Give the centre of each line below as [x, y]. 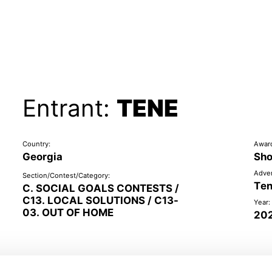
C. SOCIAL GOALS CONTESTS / [100, 189]
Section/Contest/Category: [66, 176]
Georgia [42, 157]
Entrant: [69, 108]
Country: [36, 144]
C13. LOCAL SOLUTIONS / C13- [100, 201]
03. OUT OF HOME [68, 213]
